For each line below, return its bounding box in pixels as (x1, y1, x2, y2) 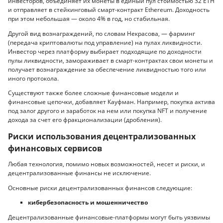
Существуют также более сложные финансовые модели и (8, 89, 179, 98)
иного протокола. (8, 74, 59, 83)
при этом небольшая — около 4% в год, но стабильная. (8, 14, 170, 23)
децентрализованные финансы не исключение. (8, 169, 151, 178)
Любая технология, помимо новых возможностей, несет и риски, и (8, 160, 205, 169)
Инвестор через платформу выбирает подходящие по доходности (8, 47, 202, 56)
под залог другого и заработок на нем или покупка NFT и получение (8, 107, 207, 115)
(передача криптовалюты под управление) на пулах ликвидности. (8, 38, 202, 47)
